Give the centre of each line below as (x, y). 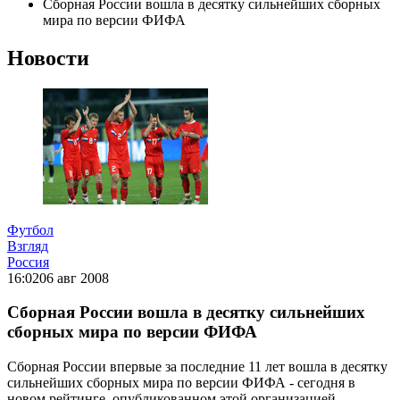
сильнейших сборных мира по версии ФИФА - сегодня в (181, 383)
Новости (48, 58)
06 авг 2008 (74, 278)
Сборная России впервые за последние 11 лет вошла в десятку (197, 367)
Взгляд (28, 246)
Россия (28, 262)
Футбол (30, 229)
